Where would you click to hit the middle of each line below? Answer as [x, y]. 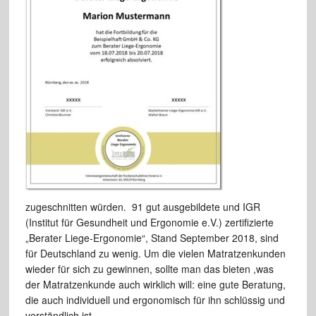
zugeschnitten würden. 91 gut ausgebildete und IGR [142, 207]
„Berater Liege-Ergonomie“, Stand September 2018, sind [152, 238]
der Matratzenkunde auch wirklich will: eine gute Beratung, [155, 285]
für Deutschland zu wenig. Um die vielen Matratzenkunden [155, 254]
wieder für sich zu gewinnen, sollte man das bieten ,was [149, 269]
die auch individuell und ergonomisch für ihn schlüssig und [155, 300]
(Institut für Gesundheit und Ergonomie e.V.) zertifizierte [149, 223]
